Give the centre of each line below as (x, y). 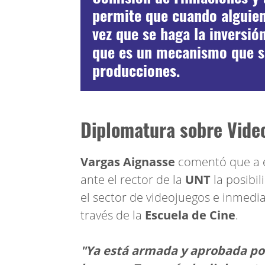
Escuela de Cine (189, 215)
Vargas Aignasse (128, 162)
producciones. (136, 70)
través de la (111, 215)
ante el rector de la (133, 180)
